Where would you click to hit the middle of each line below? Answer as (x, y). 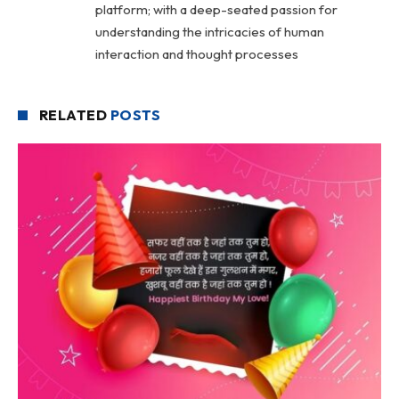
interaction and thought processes (197, 54)
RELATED (75, 115)
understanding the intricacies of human (210, 32)
